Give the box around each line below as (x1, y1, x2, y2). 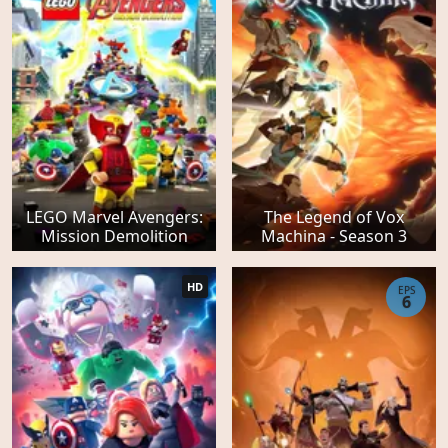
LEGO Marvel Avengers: (25, 206, 203, 229)
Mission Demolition (40, 225, 188, 248)
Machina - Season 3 (261, 225, 407, 248)
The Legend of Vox (264, 206, 404, 229)
